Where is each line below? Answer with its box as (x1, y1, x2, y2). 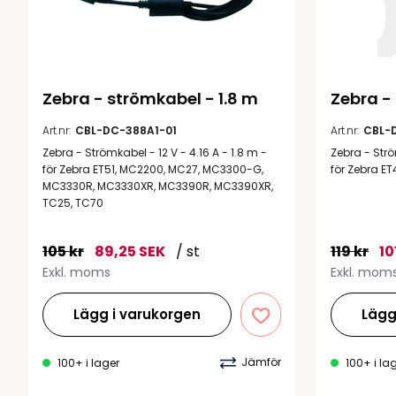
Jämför (241, 354, 281, 369)
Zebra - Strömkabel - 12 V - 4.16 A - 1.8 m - (42, 144, 267, 160)
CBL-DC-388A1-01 (75, 122, 177, 138)
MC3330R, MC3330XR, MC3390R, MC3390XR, (42, 178, 273, 194)
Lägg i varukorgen (73, 304, 202, 324)
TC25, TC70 (42, 194, 103, 210)
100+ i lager (57, 355, 119, 371)
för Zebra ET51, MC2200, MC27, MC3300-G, (42, 161, 263, 177)
